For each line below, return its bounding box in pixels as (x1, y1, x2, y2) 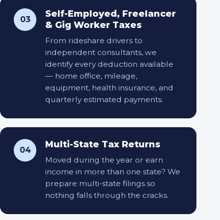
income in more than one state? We (45, 166, 180, 176)
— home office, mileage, (45, 71, 137, 81)
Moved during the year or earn (45, 155, 163, 165)
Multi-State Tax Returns (45, 138, 161, 150)
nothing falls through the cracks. (45, 190, 168, 200)
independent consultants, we (45, 47, 157, 57)
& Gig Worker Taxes (45, 19, 142, 30)
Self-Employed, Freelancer (45, 8, 176, 19)
